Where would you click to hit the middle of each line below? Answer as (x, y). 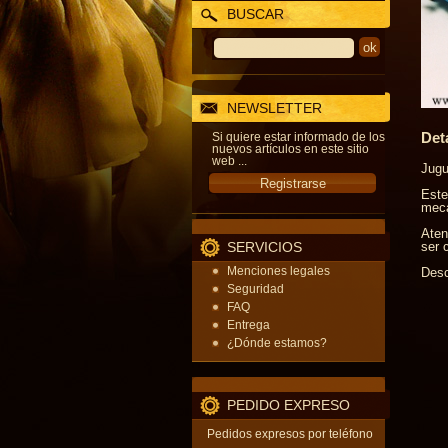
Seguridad (255, 289)
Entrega (248, 325)
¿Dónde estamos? (277, 343)
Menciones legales (278, 271)
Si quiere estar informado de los (298, 137)
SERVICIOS (264, 247)
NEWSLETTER (274, 108)
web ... (229, 161)
